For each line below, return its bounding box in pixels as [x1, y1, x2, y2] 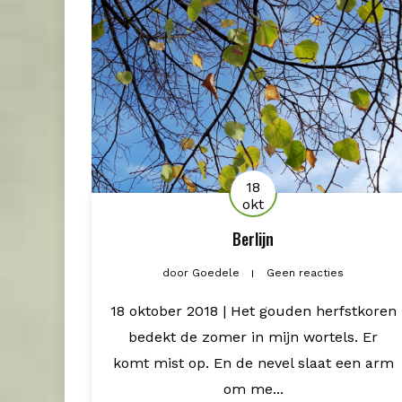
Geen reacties [267, 266, 344, 279]
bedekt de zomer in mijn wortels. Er [128, 328, 378, 345]
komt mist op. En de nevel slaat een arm [112, 354, 394, 371]
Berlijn [232, 226, 274, 250]
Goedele [188, 266, 243, 279]
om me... [223, 380, 284, 398]
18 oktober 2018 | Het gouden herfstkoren [109, 301, 397, 319]
